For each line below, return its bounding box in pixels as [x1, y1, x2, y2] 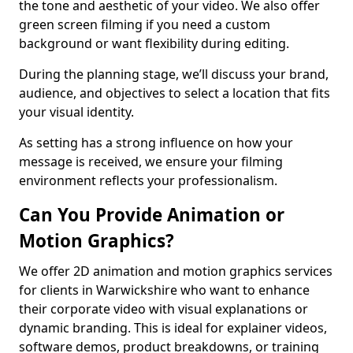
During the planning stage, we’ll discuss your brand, [19, 65, 329, 83]
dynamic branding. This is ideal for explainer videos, [19, 319, 327, 336]
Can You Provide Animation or [19, 203, 284, 227]
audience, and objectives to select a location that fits [19, 84, 330, 102]
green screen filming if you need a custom [19, 16, 270, 33]
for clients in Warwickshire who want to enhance [19, 281, 310, 299]
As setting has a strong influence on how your [19, 134, 293, 151]
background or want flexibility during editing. [19, 35, 289, 52]
